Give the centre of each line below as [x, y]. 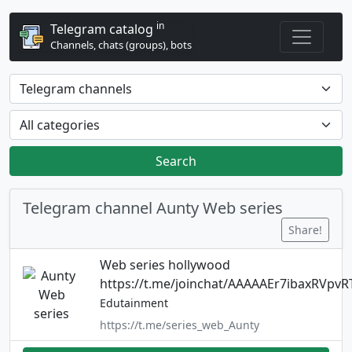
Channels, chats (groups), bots [121, 45]
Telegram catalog [103, 29]
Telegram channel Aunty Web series [153, 208]
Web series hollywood [165, 265]
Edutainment [134, 303]
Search [176, 161]
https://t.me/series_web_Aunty [179, 325]
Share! [305, 230]
